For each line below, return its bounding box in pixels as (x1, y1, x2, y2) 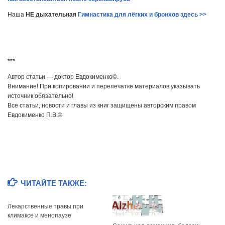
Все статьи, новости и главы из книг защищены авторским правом (8, 102, 196, 109)
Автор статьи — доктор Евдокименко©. (8, 73, 119, 81)
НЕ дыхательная (26, 11, 76, 18)
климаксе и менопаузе (8, 212, 71, 219)
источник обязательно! (8, 92, 73, 100)
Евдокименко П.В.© (8, 111, 62, 119)
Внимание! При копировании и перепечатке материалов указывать (8, 83, 200, 90)
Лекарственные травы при (8, 203, 83, 210)
